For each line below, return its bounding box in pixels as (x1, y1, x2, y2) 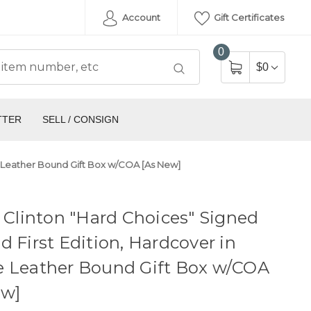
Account (119, 12, 160, 23)
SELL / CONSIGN (42, 114, 119, 126)
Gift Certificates (212, 12, 284, 23)
